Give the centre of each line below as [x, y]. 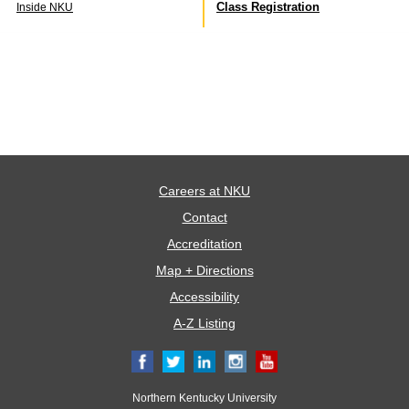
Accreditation [204, 244]
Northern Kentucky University [204, 398]
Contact [204, 217]
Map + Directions [204, 270]
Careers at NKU [204, 191]
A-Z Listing [204, 323]
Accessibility [204, 297]
